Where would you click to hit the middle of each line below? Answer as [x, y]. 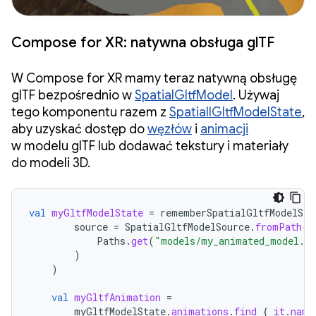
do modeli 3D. [51, 163]
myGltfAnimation [117, 297]
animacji [224, 129]
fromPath [279, 226]
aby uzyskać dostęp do [79, 129]
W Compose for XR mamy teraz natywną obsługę [154, 78]
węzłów [170, 129]
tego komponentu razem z [90, 112]
